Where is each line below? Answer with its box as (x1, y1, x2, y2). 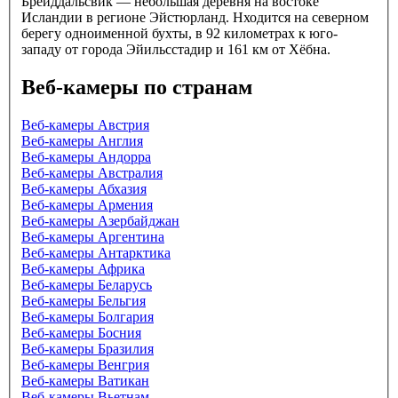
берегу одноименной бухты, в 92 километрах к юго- (21, 26, 338, 42)
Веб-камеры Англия (21, 133, 143, 149)
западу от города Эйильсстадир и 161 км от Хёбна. (21, 42, 330, 58)
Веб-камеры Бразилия (21, 341, 154, 357)
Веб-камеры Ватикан (21, 373, 149, 389)
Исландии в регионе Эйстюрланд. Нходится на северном (21, 10, 369, 26)
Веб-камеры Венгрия (21, 357, 149, 373)
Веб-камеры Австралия (21, 165, 163, 181)
